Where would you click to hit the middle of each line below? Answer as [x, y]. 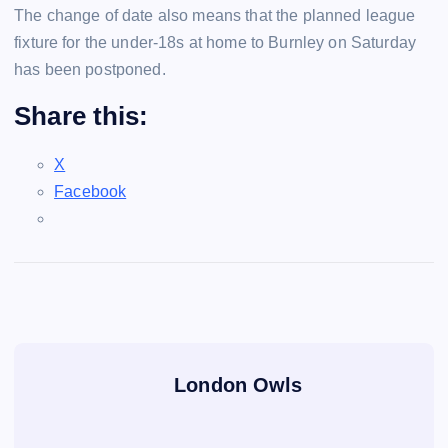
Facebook [90, 191]
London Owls [238, 384]
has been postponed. [90, 69]
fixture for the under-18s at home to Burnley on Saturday [215, 42]
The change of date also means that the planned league [215, 15]
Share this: [81, 116]
